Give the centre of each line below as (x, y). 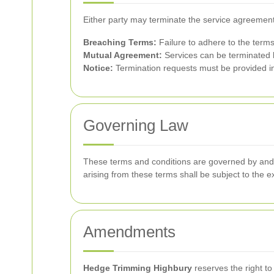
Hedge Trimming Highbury (138, 268)
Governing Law (136, 125)
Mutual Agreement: (123, 55)
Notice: (98, 68)
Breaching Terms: (120, 42)
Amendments (129, 232)
